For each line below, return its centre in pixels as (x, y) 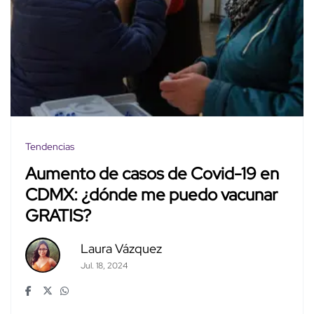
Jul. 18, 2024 (104, 265)
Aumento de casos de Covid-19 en (152, 174)
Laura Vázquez (121, 248)
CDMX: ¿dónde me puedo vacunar (151, 195)
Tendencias (50, 146)
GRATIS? (58, 216)
